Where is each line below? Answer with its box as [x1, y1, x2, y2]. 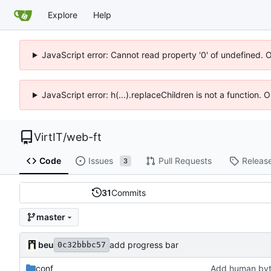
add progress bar [109, 240, 178, 250]
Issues [88, 155, 113, 166]
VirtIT [34, 131, 63, 143]
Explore [48, 9, 77, 20]
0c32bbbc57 [57, 240, 106, 249]
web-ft [67, 131, 102, 143]
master [36, 212, 65, 223]
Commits [111, 187, 146, 198]
